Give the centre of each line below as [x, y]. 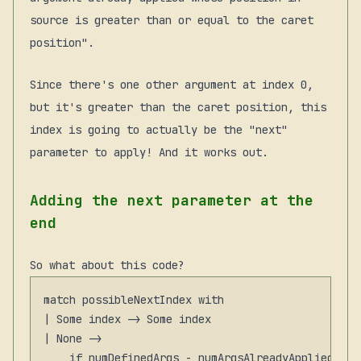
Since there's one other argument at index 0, [172, 85]
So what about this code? [107, 266]
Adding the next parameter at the [172, 201]
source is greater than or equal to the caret [172, 21]
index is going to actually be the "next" [159, 130]
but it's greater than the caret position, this [178, 108]
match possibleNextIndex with [134, 300]
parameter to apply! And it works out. [149, 153]
